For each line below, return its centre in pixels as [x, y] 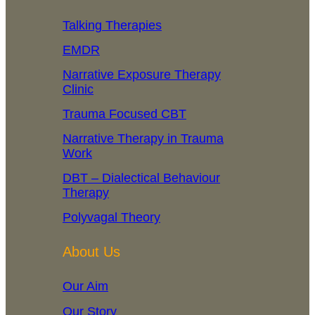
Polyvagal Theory [111, 218]
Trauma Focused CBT [124, 114]
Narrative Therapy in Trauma [143, 139]
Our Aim [85, 287]
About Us [91, 252]
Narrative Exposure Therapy [141, 75]
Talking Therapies [112, 26]
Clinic [78, 90]
